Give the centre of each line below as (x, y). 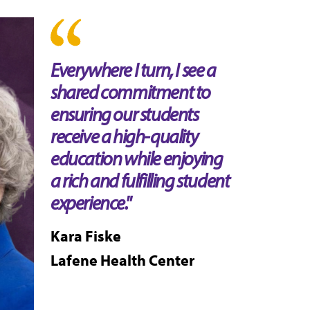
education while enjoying (137, 158)
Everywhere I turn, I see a (133, 69)
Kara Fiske (86, 236)
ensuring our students (125, 113)
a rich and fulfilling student (140, 180)
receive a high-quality (124, 136)
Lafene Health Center (122, 260)
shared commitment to (131, 91)
